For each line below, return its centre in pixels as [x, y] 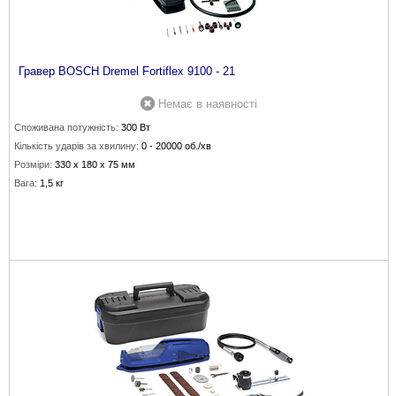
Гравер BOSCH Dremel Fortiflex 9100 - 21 [127, 71]
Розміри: [33, 164]
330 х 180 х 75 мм [95, 164]
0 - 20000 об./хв [176, 146]
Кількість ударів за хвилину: [76, 146]
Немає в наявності [208, 104]
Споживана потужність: [66, 127]
